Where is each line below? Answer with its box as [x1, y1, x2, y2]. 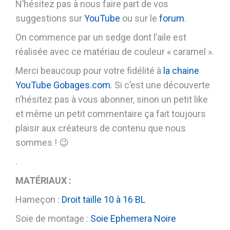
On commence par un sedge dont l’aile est [15, 32, 186, 43]
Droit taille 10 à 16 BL [62, 194, 145, 205]
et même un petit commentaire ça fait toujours [15, 108, 206, 119]
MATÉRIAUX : [15, 175, 71, 186]
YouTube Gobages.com [15, 80, 110, 90]
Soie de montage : [15, 213, 90, 224]
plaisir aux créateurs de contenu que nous [15, 123, 186, 133]
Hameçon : [15, 194, 62, 205]
